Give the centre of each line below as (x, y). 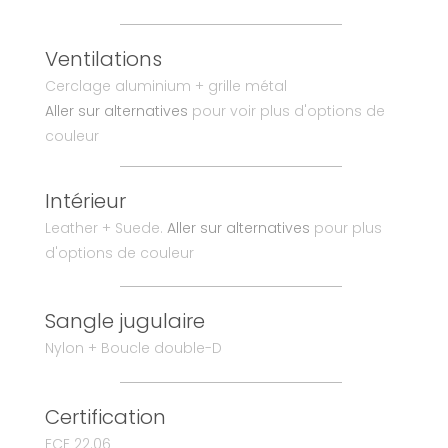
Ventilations (103, 59)
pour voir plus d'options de (286, 111)
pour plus (345, 228)
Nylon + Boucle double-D (133, 348)
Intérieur (85, 201)
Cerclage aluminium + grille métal (165, 86)
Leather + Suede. (105, 228)
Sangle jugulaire (124, 321)
